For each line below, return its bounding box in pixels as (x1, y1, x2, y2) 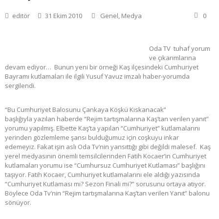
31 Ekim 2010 (45, 11, 82, 21)
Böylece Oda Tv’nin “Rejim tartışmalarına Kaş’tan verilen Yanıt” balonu (5, 189, 210, 198)
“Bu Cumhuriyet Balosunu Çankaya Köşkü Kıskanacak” (5, 105, 166, 114)
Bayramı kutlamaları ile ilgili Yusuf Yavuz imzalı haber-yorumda (5, 72, 190, 81)
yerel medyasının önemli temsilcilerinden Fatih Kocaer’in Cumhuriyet (5, 152, 206, 161)
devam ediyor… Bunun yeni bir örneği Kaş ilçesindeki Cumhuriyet (5, 63, 198, 72)
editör (12, 11, 30, 21)
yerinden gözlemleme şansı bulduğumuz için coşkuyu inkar (5, 133, 179, 142)
